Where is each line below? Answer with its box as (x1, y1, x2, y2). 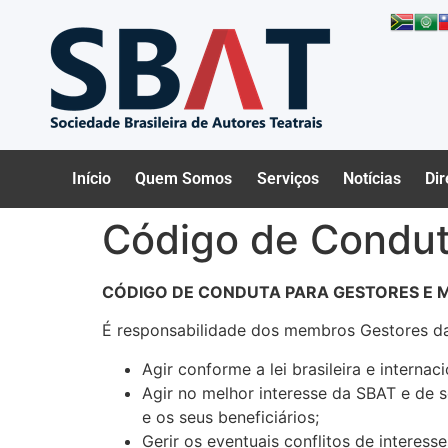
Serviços (256, 169, 319, 188)
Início (72, 169, 112, 188)
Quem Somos (135, 169, 233, 188)
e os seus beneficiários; (142, 406, 319, 427)
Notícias (343, 169, 402, 188)
